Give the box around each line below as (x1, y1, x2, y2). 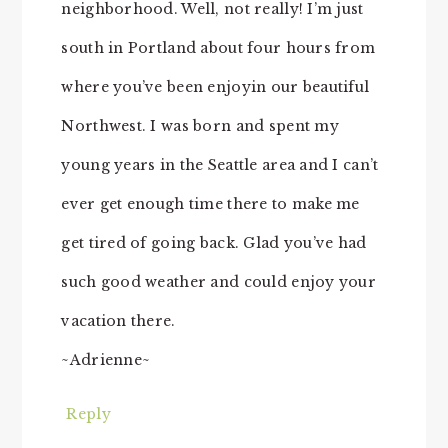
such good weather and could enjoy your (61, 272, 377, 291)
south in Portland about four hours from (61, 38, 376, 57)
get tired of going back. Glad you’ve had (61, 233, 367, 252)
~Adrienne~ (61, 350, 151, 369)
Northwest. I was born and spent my (61, 116, 339, 135)
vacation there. (61, 311, 176, 330)
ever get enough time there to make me (61, 194, 360, 213)
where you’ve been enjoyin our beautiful (61, 77, 370, 96)
